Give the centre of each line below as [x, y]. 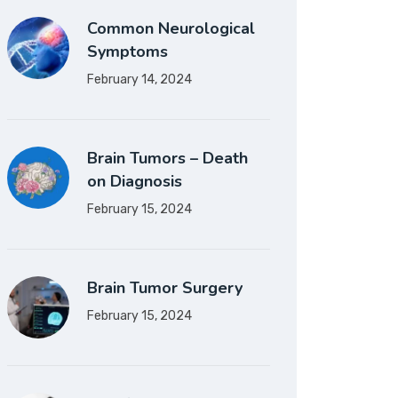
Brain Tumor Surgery [165, 288]
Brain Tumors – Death [167, 158]
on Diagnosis [135, 181]
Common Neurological [171, 28]
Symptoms [127, 52]
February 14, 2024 [139, 80]
